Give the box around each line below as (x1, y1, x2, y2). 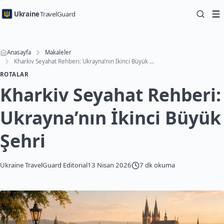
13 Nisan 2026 (87, 160, 131, 169)
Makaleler (45, 48, 71, 56)
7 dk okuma (139, 160, 175, 169)
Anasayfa (7, 48, 31, 56)
